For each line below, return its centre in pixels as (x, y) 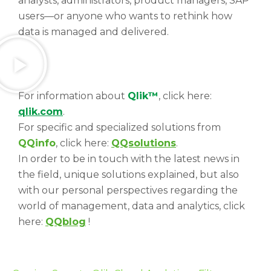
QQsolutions (144, 143)
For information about (73, 96)
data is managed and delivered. (93, 32)
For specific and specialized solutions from (119, 128)
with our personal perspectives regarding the (128, 191)
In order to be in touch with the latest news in (129, 159)
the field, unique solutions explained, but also (129, 175)
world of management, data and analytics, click (132, 206)
